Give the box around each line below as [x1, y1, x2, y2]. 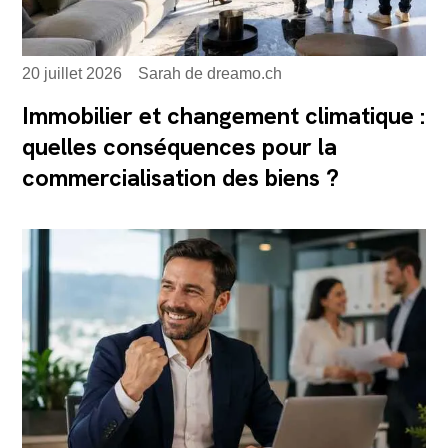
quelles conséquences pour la [22, 131, 338, 163]
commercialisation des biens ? [22, 162, 340, 194]
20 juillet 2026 [22, 65, 123, 83]
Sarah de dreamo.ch [138, 65, 283, 83]
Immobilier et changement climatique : [22, 100, 426, 132]
